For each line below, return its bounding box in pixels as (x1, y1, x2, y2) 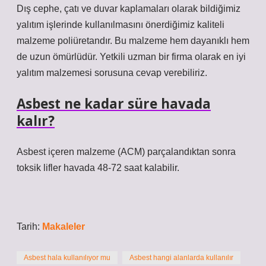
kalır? (17, 112, 55, 130)
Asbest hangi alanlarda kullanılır (129, 254, 233, 262)
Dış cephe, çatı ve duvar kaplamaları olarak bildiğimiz (17, 4, 240, 14)
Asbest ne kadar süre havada (17, 94, 211, 113)
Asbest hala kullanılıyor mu (24, 254, 110, 262)
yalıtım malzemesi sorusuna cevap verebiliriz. (17, 68, 207, 78)
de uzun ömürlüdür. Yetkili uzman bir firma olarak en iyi (17, 52, 246, 62)
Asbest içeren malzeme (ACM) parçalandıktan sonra (17, 147, 236, 157)
